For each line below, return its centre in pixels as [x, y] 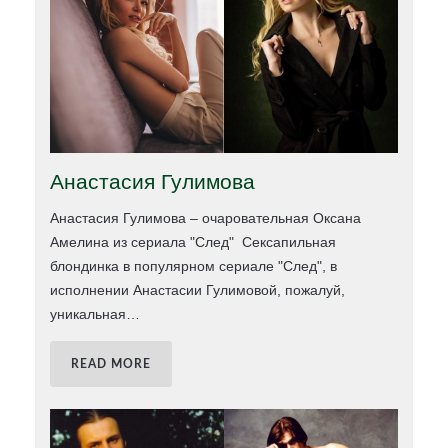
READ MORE [111, 364]
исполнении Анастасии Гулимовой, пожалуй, [198, 290]
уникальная [88, 314]
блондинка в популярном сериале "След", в [194, 266]
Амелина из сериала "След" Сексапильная [193, 242]
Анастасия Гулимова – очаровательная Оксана [206, 218]
